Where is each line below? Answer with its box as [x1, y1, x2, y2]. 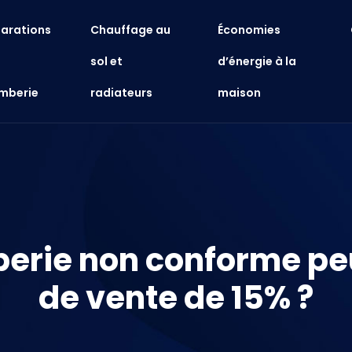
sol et [90, 53, 123, 69]
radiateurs [90, 85, 153, 101]
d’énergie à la [218, 53, 297, 69]
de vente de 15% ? [38, 276, 313, 320]
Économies [218, 22, 281, 38]
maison [218, 85, 262, 101]
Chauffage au [90, 22, 171, 38]
